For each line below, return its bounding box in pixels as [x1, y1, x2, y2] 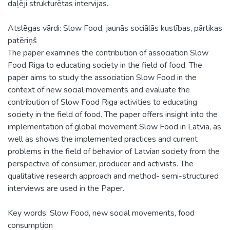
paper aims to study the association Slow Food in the [8, 71, 197, 83]
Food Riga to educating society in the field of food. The [8, 59, 202, 71]
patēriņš [8, 34, 37, 46]
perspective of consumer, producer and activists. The [8, 158, 194, 169]
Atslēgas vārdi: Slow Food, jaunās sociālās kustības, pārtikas [8, 22, 222, 34]
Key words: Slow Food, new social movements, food [8, 207, 195, 219]
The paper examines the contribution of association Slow [8, 47, 208, 59]
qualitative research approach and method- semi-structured [8, 170, 219, 182]
